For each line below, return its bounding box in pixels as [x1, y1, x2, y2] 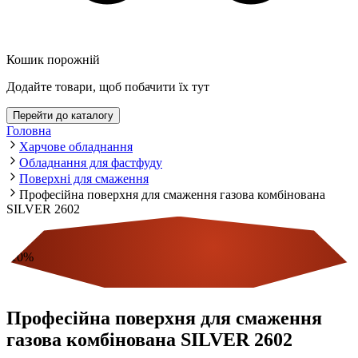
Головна [6, 123, 51, 137]
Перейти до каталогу [13, 109, 113, 121]
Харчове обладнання [19, 139, 133, 153]
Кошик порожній [6, 52, 100, 66]
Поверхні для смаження [19, 171, 149, 185]
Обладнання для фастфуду [19, 155, 162, 169]
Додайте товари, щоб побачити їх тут [6, 79, 209, 93]
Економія [6, 276, 57, 291]
